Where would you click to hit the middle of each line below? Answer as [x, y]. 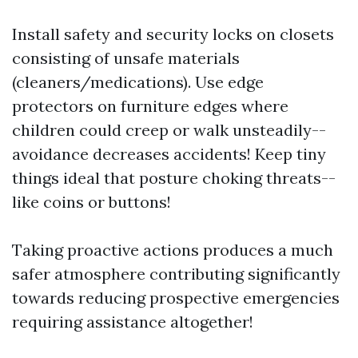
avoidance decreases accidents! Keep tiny [169, 153]
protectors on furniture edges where [150, 105]
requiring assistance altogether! [133, 321]
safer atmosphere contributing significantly [176, 273]
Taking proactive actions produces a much [173, 249]
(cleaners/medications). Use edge [138, 82]
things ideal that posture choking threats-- [174, 177]
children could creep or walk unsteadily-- [169, 129]
